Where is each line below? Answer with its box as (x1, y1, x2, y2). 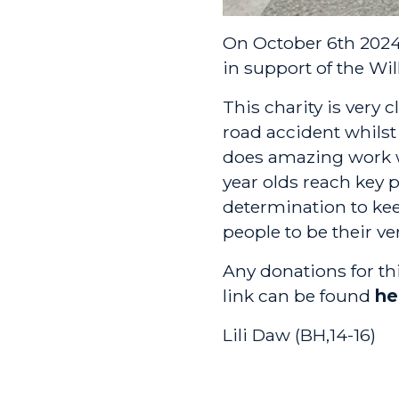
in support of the (223, 57, 369, 79)
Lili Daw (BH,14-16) (223, 324, 376, 346)
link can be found (223, 285, 375, 307)
